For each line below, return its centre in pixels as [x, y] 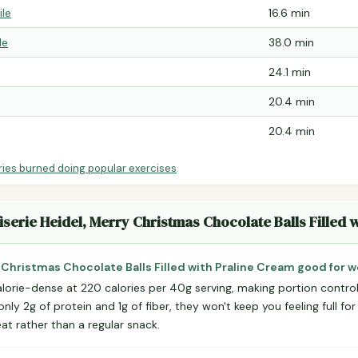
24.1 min [290, 72]
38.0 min [291, 43]
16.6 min [289, 13]
